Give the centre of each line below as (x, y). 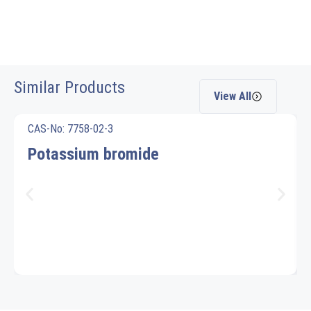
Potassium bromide (93, 154)
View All (233, 96)
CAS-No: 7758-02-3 (70, 129)
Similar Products (69, 87)
